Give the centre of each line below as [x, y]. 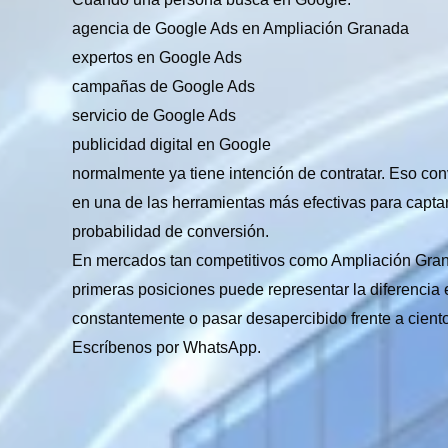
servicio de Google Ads [154, 115]
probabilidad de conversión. [170, 231]
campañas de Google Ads [163, 86]
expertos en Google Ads [157, 57]
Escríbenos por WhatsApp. [166, 347]
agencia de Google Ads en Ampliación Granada [240, 28]
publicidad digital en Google [171, 144]
